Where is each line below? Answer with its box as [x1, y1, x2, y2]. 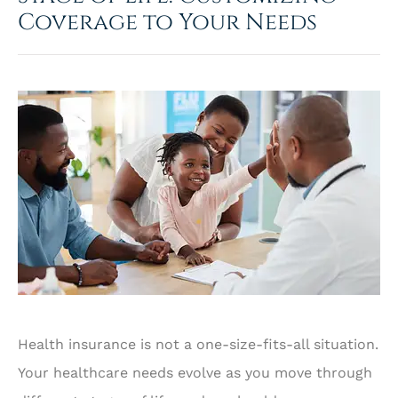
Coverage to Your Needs [18, 6, 317, 38]
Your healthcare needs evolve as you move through [18, 364, 372, 382]
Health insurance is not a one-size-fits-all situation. [18, 336, 378, 354]
